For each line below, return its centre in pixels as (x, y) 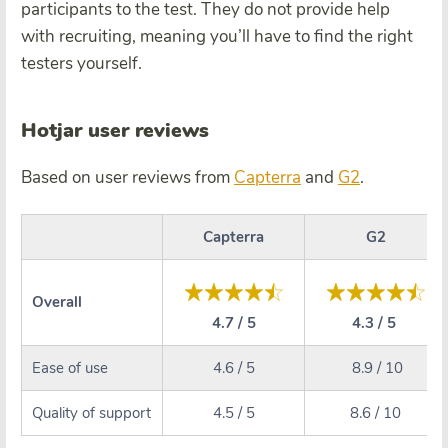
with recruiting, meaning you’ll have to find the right (217, 36)
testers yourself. (81, 63)
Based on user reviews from (127, 177)
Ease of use (70, 367)
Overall (57, 301)
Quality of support (91, 412)
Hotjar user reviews (115, 130)
